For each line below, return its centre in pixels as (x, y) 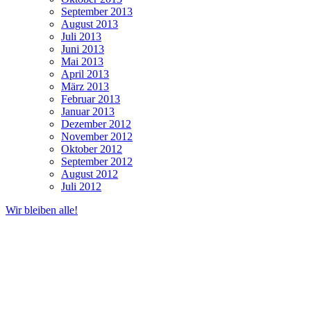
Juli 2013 (81, 37)
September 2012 (97, 162)
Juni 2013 (83, 49)
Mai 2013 (82, 62)
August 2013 (90, 24)
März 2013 (85, 87)
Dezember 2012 (96, 124)
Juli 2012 (81, 187)
